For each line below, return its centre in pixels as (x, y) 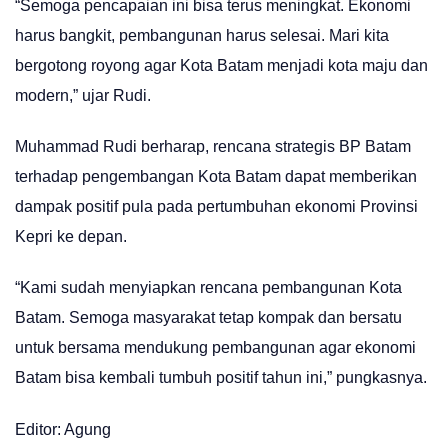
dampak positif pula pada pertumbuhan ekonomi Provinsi (216, 206)
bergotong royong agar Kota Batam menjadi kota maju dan (221, 65)
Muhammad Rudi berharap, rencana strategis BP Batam (213, 146)
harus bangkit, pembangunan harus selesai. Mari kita (202, 35)
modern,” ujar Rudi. (83, 95)
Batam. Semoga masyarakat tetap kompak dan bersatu (208, 318)
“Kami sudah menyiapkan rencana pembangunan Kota (208, 288)
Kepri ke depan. (71, 236)
